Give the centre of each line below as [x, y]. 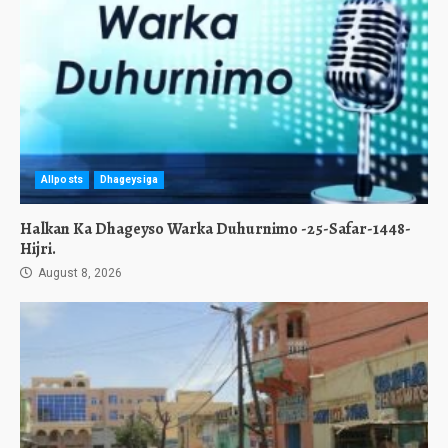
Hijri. [38, 249]
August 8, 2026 [78, 273]
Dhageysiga [128, 179]
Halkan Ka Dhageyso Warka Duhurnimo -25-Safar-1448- [215, 229]
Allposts [62, 179]
